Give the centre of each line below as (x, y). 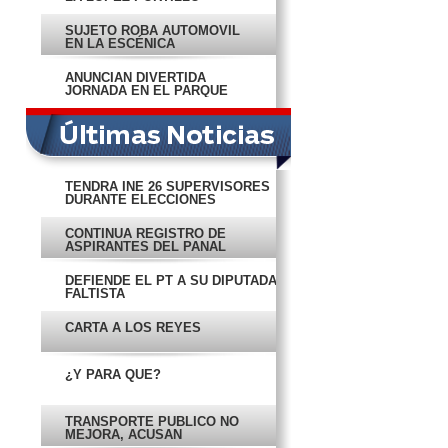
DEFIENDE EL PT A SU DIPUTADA (171, 280)
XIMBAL (90, 103)
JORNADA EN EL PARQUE (146, 90)
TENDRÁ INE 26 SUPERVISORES (167, 186)
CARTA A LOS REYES (133, 327)
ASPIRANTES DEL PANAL (145, 246)
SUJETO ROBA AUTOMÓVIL (152, 30)
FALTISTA (95, 293)
